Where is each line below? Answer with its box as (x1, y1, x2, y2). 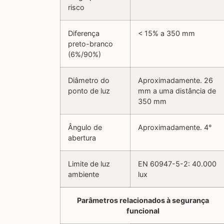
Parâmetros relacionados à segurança (76, 196, 209, 205)
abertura (68, 133, 96, 142)
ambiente (68, 170, 99, 179)
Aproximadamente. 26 (138, 76, 213, 85)
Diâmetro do (68, 76, 109, 85)
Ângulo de (68, 123, 102, 132)
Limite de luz (68, 159, 110, 168)
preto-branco (68, 39, 113, 48)
